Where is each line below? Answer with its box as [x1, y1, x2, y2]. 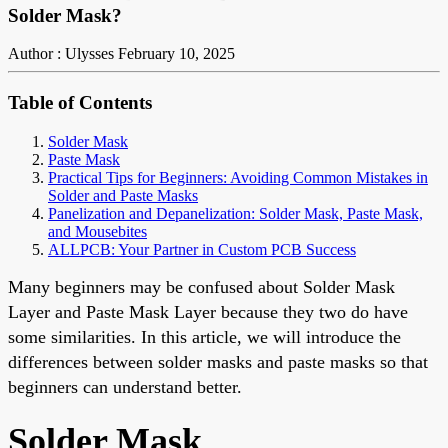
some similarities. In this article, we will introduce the [8, 326, 401, 347]
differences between [8, 351, 158, 372]
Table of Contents [8, 92, 152, 114]
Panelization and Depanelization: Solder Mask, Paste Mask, [48, 204, 423, 222]
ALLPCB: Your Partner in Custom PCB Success [48, 240, 356, 258]
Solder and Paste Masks [48, 186, 198, 204]
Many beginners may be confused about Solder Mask [8, 276, 395, 297]
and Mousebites [48, 222, 147, 240]
